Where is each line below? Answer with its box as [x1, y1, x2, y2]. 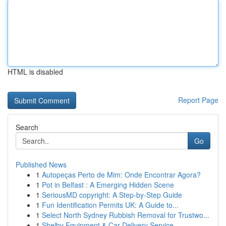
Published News [16, 159, 67, 169]
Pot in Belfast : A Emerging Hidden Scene [42, 180, 174, 190]
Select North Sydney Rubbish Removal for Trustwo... [42, 210, 209, 220]
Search [16, 122, 38, 132]
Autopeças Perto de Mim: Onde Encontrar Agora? [42, 169, 201, 180]
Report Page [178, 95, 218, 105]
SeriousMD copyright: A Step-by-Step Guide [42, 190, 182, 200]
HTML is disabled [8, 67, 63, 77]
